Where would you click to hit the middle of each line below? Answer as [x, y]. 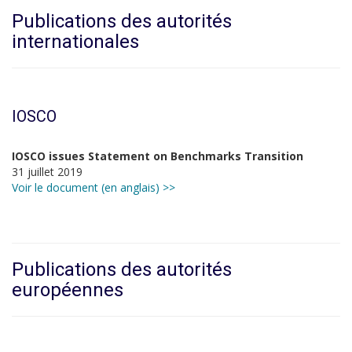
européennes [68, 290]
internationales [75, 42]
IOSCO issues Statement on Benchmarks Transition [158, 156]
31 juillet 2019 [47, 172]
